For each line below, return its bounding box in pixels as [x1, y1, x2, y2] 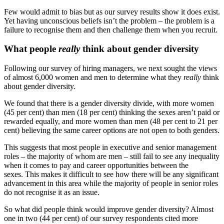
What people [4, 43, 58, 54]
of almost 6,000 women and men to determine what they [4, 73, 183, 82]
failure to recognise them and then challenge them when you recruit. [4, 25, 217, 34]
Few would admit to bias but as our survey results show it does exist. [4, 7, 220, 16]
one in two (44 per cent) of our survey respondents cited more [4, 214, 198, 223]
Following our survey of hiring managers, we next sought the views [4, 64, 217, 73]
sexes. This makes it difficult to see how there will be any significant [4, 170, 218, 179]
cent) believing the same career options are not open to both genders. [4, 126, 219, 135]
